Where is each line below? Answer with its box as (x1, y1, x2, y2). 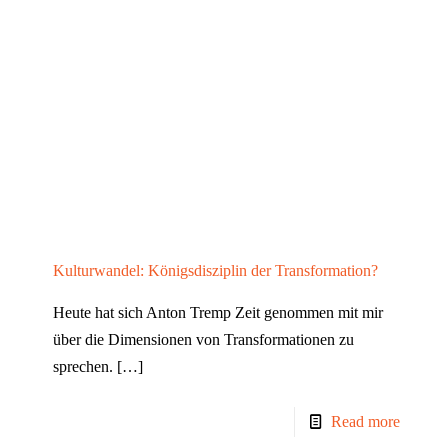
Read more (331, 413, 400, 431)
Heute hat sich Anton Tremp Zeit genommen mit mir (53, 304, 383, 322)
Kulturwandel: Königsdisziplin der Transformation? (53, 262, 378, 280)
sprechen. (53, 358, 113, 376)
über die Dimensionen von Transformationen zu (53, 331, 354, 349)
